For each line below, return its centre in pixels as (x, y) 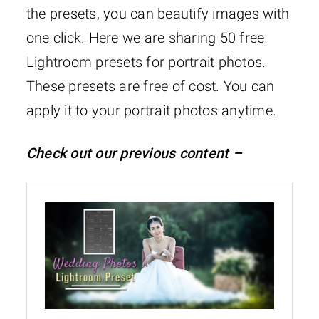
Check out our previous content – (134, 153)
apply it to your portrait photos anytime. (151, 111)
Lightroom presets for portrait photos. (146, 62)
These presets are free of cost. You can (150, 87)
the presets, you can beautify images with (158, 14)
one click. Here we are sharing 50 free (145, 38)
